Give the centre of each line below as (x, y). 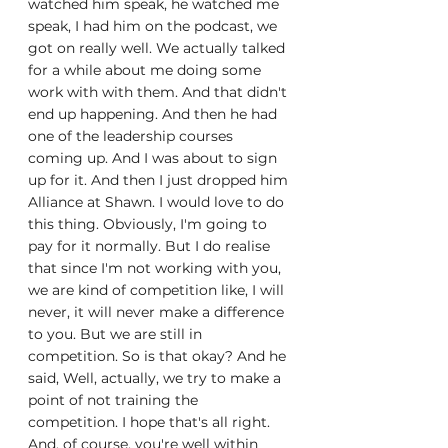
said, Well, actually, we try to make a (156, 378)
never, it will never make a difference (158, 312)
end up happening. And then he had (154, 114)
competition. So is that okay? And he (159, 356)
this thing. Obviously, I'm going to (149, 224)
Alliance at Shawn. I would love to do (158, 202)
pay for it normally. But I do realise (151, 246)
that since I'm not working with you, (156, 268)
